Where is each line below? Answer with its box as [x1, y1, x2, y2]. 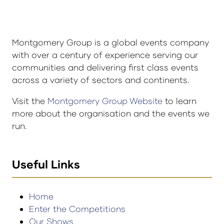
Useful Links [12, 157, 80, 171]
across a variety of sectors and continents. [12, 74, 189, 85]
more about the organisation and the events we [12, 108, 209, 119]
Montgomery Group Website [47, 95, 165, 106]
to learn [165, 95, 196, 106]
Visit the [12, 95, 47, 106]
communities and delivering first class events [12, 61, 198, 72]
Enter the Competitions [29, 203, 126, 214]
